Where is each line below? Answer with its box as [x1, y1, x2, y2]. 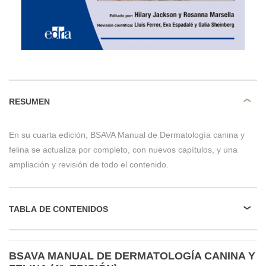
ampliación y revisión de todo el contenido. [9, 160, 169, 169]
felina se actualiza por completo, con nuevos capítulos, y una [9, 145, 237, 154]
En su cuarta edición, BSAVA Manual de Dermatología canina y [9, 130, 245, 140]
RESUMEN [9, 96, 50, 106]
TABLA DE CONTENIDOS [9, 204, 108, 214]
